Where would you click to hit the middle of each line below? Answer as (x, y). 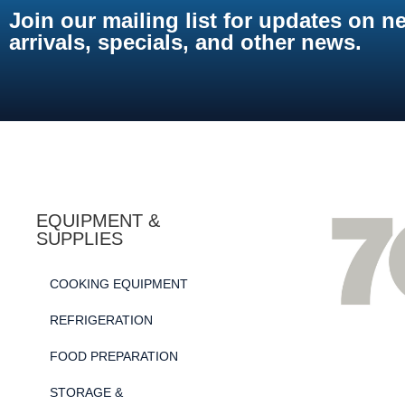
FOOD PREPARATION (114, 356)
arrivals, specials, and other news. (185, 42)
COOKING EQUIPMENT (119, 283)
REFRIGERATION (101, 320)
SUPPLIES (80, 238)
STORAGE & (86, 392)
